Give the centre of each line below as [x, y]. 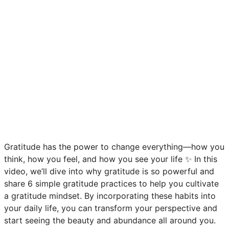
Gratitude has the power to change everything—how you [114, 147]
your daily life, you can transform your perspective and [111, 208]
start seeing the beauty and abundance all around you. [110, 221]
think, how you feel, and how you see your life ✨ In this [111, 159]
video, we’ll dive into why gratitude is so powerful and [109, 171]
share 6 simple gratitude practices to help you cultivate [111, 184]
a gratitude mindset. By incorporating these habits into [110, 196]
